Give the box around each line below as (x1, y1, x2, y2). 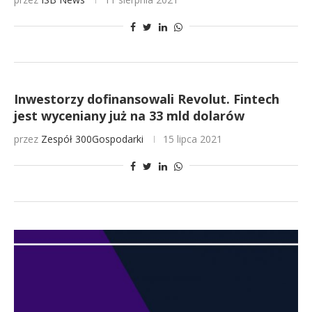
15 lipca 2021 (163, 132, 222, 146)
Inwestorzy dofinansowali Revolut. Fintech (14, 91, 279, 107)
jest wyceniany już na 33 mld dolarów (14, 107, 244, 124)
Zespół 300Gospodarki (41, 132, 143, 146)
